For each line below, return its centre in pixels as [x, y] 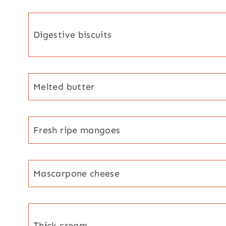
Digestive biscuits [73, 35]
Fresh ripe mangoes [77, 130]
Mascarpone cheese [77, 173]
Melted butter [64, 87]
